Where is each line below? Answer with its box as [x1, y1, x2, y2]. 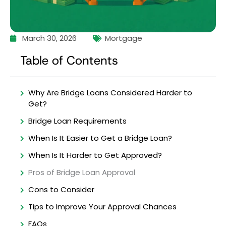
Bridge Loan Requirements [28, 116, 127, 127]
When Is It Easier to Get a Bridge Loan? [28, 133, 172, 144]
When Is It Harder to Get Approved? [28, 150, 162, 161]
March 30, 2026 [22, 33, 77, 44]
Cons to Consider [28, 184, 94, 195]
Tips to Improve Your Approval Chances [28, 201, 177, 212]
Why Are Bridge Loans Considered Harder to [28, 87, 192, 98]
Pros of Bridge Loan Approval [28, 167, 135, 178]
